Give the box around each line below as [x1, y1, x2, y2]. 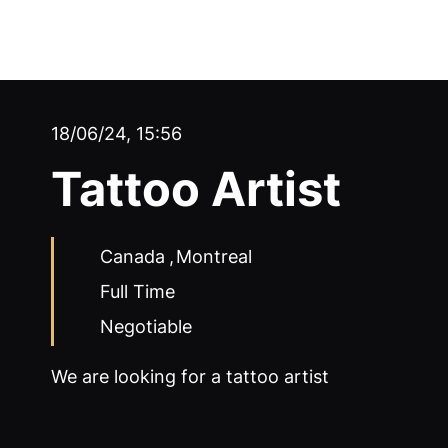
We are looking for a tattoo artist [50, 366, 329, 388]
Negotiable [100, 316, 193, 338]
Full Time [99, 280, 175, 302]
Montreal [175, 245, 252, 267]
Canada [99, 245, 165, 267]
